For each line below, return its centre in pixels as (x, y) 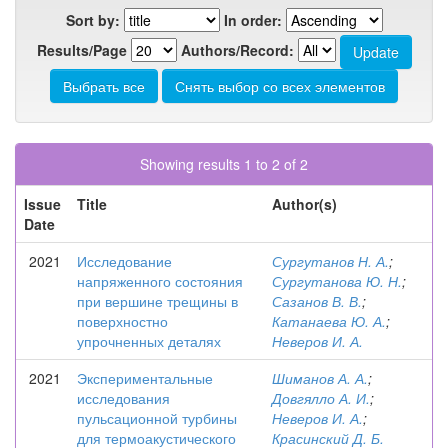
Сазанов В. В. (317, 301)
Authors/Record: (237, 49)
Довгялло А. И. (321, 398)
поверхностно (122, 321)
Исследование (124, 261)
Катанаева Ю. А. (329, 321)
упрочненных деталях (149, 341)
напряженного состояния (160, 281)
